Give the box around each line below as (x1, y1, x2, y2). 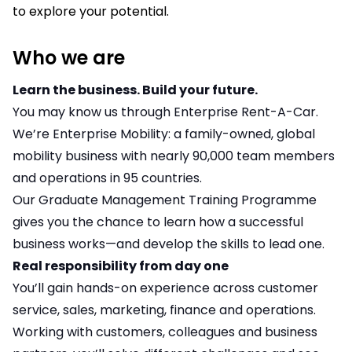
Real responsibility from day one (13, 257, 229, 275)
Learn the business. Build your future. (13, 81, 258, 99)
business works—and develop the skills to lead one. (13, 235, 324, 253)
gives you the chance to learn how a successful (13, 213, 303, 231)
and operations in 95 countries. (13, 169, 202, 187)
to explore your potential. (13, 2, 169, 20)
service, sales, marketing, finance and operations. (13, 301, 316, 319)
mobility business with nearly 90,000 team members (13, 147, 335, 165)
